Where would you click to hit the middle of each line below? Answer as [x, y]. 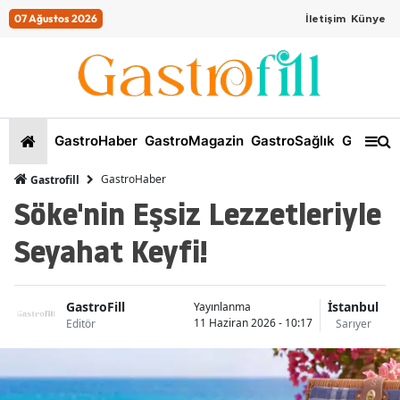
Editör [81, 324]
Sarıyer [353, 324]
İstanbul [353, 307]
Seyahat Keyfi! [111, 251]
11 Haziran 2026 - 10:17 [253, 322]
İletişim [325, 19]
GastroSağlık [291, 141]
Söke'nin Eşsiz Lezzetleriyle [198, 213]
